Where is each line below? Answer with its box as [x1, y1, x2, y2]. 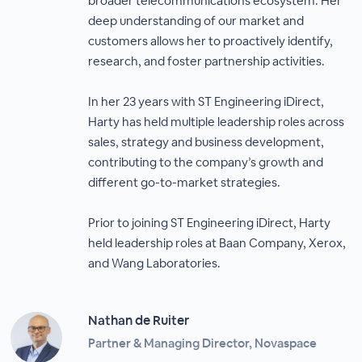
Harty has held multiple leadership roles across [88, 114, 345, 129]
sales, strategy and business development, [88, 134, 325, 149]
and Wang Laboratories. [88, 255, 221, 271]
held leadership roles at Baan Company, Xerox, [88, 235, 347, 250]
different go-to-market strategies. [88, 175, 281, 190]
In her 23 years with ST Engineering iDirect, [88, 94, 325, 109]
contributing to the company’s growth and [88, 154, 324, 170]
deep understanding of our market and [88, 13, 305, 28]
